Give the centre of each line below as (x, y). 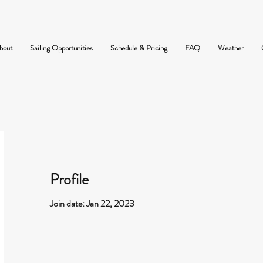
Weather (231, 48)
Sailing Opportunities (61, 48)
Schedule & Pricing (139, 48)
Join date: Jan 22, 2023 (92, 204)
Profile (69, 180)
